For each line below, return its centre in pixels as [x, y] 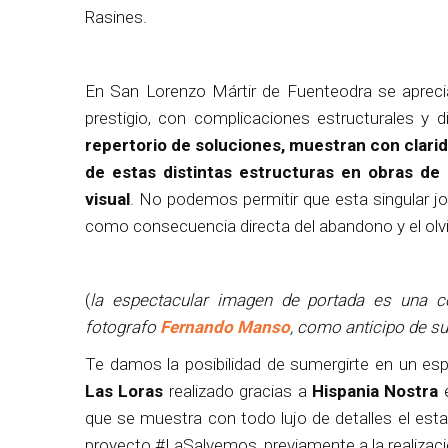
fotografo [122, 326]
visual [107, 198]
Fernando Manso [225, 326]
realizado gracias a [238, 390]
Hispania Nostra [375, 390]
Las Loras [124, 390]
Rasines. [116, 16]
